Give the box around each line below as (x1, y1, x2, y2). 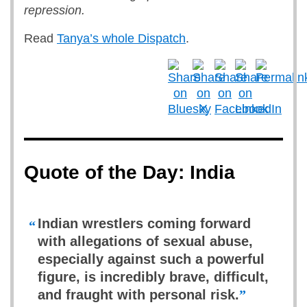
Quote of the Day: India (24, 162, 235, 183)
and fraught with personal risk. (38, 287, 239, 302)
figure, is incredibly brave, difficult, (38, 269, 269, 284)
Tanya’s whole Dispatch (57, 32, 186, 45)
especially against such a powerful (38, 251, 265, 267)
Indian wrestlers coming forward (38, 216, 251, 231)
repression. (24, 3, 85, 17)
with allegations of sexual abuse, (38, 234, 253, 249)
